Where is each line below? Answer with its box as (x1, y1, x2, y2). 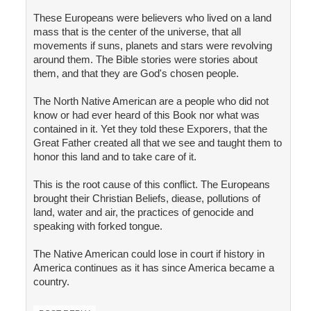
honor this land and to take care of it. (33, 151, 196, 163)
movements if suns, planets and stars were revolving (33, 40, 272, 52)
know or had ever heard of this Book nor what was (33, 109, 260, 121)
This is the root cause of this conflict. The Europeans (33, 178, 270, 191)
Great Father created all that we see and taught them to (33, 137, 282, 149)
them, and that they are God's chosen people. (33, 67, 239, 80)
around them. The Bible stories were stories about (33, 53, 258, 66)
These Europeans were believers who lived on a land (33, 12, 271, 24)
